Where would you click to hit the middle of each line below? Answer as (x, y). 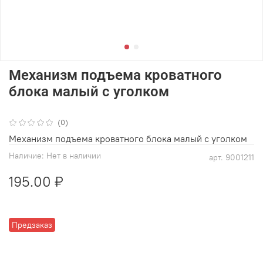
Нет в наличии (74, 155)
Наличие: (26, 155)
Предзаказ (32, 225)
